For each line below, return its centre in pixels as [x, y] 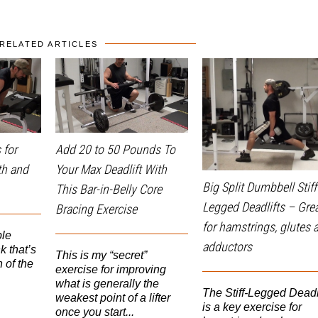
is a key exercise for [252, 307]
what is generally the [107, 284]
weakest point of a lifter [113, 298]
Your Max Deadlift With [111, 170]
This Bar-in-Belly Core [109, 190]
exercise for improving [111, 270]
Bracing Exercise [96, 209]
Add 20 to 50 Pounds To [115, 150]
